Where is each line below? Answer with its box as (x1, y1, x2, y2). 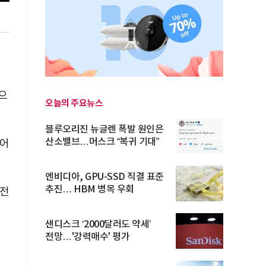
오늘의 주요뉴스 (45, 98, 103, 109)
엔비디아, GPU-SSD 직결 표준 (45, 172, 164, 182)
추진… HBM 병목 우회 (45, 184, 134, 195)
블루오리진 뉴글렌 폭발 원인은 (45, 124, 163, 135)
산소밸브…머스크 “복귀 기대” (45, 137, 159, 147)
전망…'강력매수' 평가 (45, 232, 129, 242)
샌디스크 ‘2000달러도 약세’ (45, 219, 151, 230)
